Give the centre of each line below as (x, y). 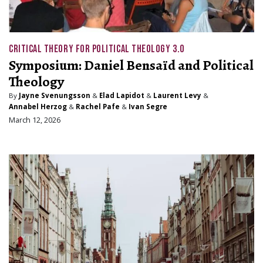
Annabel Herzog (38, 107)
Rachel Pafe (98, 107)
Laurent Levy (177, 96)
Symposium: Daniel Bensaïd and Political (131, 65)
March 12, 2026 (35, 120)
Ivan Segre (148, 107)
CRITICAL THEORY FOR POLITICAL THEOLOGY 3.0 (97, 49)
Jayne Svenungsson (55, 96)
